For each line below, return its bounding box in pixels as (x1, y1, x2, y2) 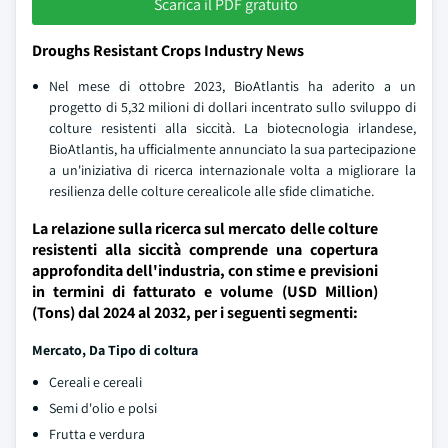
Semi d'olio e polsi (49, 399, 157, 417)
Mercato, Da (32, 341, 108, 359)
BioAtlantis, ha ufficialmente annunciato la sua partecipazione (49, 140, 416, 158)
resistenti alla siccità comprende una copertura (32, 239, 378, 260)
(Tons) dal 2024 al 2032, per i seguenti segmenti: (32, 302, 358, 323)
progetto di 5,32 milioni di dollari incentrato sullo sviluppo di (49, 98, 416, 116)
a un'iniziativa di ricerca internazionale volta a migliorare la (49, 161, 416, 179)
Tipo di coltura (108, 341, 198, 359)
